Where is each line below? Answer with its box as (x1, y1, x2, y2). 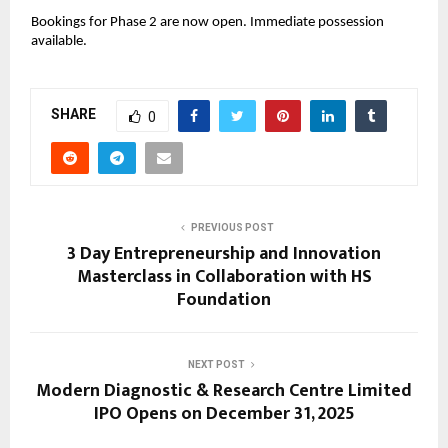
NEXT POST (187, 358, 245, 370)
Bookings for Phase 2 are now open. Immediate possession (31, 15, 385, 31)
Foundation (177, 284, 271, 315)
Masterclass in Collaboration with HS (76, 261, 372, 292)
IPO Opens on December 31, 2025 (93, 398, 355, 429)
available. (31, 34, 88, 50)
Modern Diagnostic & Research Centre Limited (36, 375, 412, 406)
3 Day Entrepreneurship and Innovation (67, 238, 381, 269)
